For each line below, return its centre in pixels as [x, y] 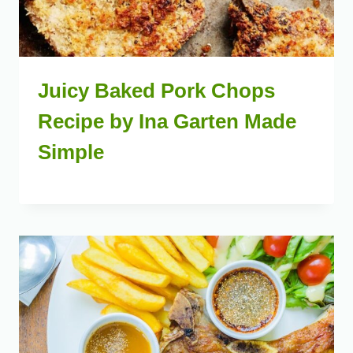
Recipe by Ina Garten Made [167, 122]
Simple [71, 152]
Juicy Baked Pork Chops [156, 91]
